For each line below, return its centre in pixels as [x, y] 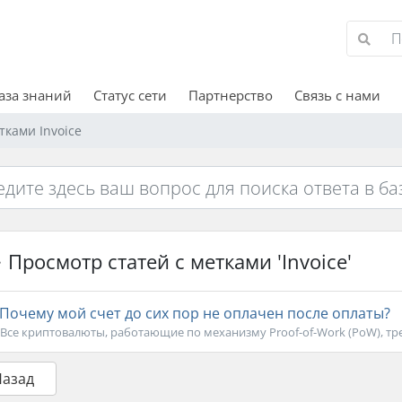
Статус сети [130, 95]
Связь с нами [337, 95]
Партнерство [230, 95]
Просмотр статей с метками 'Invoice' [177, 261]
